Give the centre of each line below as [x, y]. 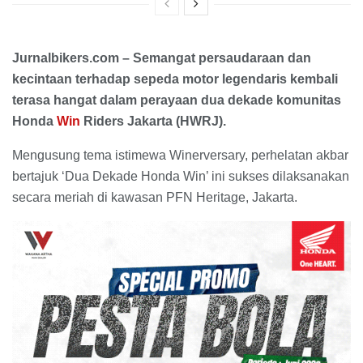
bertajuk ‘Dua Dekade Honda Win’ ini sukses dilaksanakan [181, 177]
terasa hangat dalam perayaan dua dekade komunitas [177, 100]
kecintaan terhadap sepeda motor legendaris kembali [175, 79]
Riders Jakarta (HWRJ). [153, 122]
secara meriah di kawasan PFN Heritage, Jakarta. [155, 198]
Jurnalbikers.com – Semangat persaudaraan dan [162, 58]
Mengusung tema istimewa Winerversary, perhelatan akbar [180, 156]
